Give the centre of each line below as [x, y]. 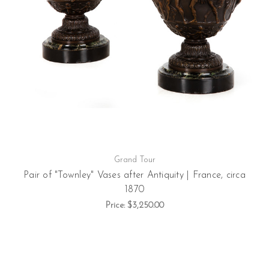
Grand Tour [134, 160]
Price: [116, 205]
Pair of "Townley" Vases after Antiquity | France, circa [134, 175]
